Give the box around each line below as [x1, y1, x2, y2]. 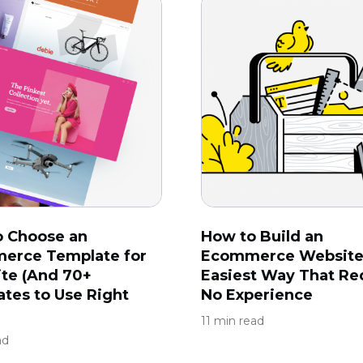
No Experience [201, 286, 313, 304]
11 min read [201, 314, 264, 328]
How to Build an [201, 228, 323, 246]
